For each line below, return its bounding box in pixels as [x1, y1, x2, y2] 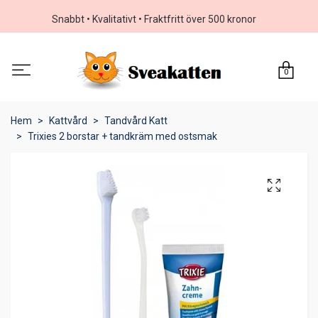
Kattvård [49, 115, 87, 127]
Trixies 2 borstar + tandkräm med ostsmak [28, 131, 217, 143]
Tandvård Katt [104, 115, 168, 127]
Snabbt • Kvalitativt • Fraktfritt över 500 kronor [51, 13, 256, 25]
